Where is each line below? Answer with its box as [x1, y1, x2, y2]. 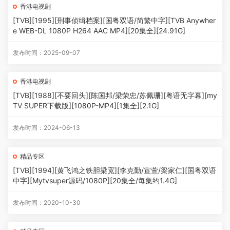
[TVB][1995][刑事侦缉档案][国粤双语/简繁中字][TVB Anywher [13, 16, 216, 25]
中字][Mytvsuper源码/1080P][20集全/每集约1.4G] [13, 176, 177, 185]
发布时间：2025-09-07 [13, 49, 80, 56]
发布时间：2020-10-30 [13, 199, 81, 206]
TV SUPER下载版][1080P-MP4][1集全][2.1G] [13, 101, 159, 110]
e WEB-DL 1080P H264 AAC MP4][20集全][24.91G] [13, 26, 185, 35]
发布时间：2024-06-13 [13, 124, 80, 131]
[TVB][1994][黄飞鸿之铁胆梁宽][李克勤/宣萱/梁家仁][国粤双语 [13, 166, 216, 175]
